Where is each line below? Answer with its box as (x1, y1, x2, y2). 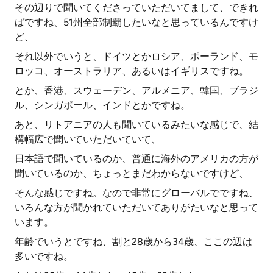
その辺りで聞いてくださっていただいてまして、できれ (15, 2, 258, 13)
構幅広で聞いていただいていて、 (15, 133, 161, 145)
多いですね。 (15, 250, 73, 262)
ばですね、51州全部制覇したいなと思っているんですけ (15, 16, 258, 28)
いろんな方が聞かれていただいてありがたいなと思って (15, 202, 258, 213)
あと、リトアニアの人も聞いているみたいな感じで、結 (15, 119, 258, 130)
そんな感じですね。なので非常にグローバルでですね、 (15, 187, 258, 199)
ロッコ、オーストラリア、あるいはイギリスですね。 (15, 65, 249, 77)
